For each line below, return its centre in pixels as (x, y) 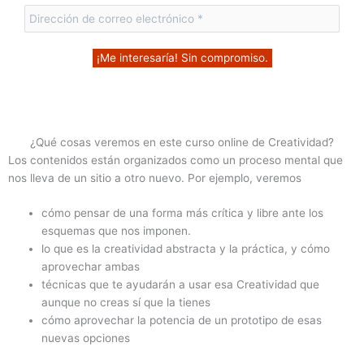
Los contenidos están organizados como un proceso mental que (175, 160)
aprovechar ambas (91, 267)
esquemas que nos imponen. (117, 231)
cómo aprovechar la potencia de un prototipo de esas (182, 321)
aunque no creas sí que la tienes (126, 303)
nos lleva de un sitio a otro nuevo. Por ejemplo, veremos (155, 178)
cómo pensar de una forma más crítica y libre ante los (183, 213)
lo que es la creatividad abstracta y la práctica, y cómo (186, 249)
